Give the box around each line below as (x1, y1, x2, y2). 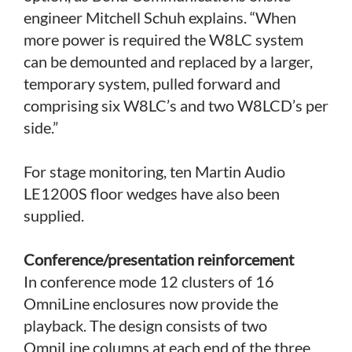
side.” (24, 117, 58, 137)
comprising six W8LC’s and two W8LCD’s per (24, 95, 328, 115)
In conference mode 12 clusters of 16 (24, 271, 274, 291)
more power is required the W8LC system (24, 29, 303, 49)
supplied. (24, 205, 84, 225)
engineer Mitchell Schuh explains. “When (24, 7, 296, 27)
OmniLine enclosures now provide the (24, 293, 278, 313)
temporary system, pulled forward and (24, 73, 280, 93)
